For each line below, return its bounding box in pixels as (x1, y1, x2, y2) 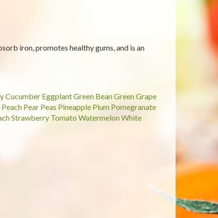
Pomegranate (110, 102, 156, 111)
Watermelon (78, 113, 120, 122)
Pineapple (57, 102, 91, 111)
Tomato (50, 113, 77, 122)
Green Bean (73, 91, 112, 101)
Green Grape (113, 91, 157, 101)
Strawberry (11, 113, 49, 122)
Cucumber (5, 91, 40, 101)
